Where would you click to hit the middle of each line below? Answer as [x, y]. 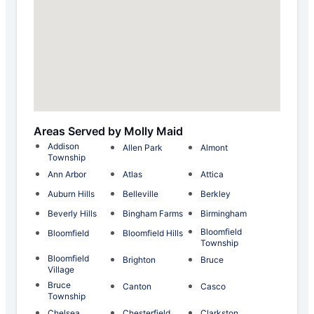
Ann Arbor [67, 175]
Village [61, 270]
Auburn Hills [71, 194]
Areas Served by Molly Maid [108, 131]
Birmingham [223, 214]
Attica [212, 175]
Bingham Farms [153, 214]
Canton [137, 287]
